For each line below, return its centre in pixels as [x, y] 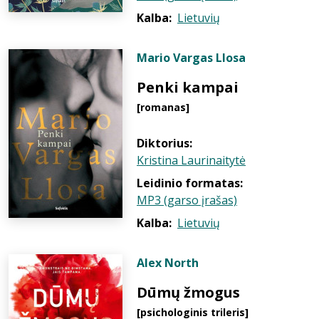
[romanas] [163, 107]
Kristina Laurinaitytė [191, 160]
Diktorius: [164, 143]
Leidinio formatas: [190, 183]
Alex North [168, 263]
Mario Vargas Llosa [191, 58]
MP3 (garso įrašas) [187, 200]
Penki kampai [188, 87]
